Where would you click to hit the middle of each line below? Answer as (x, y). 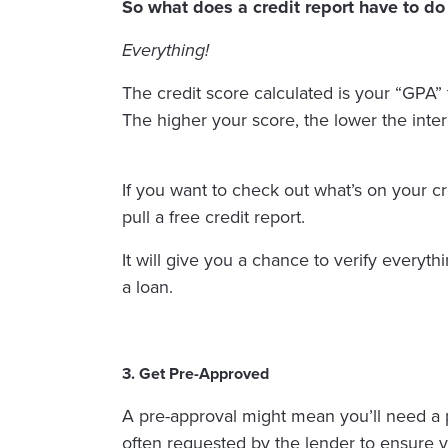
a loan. (147, 287)
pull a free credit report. (216, 217)
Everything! (168, 50)
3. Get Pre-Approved (195, 374)
